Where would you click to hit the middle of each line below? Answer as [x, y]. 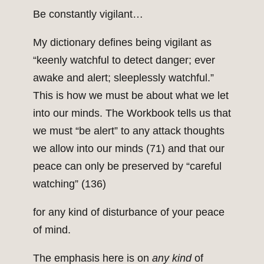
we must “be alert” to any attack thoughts [129, 131]
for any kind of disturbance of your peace [129, 212]
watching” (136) [70, 184]
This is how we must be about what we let [131, 96]
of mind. [52, 230]
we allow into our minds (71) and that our [129, 149]
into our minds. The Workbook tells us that [132, 113]
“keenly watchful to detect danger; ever [124, 60]
